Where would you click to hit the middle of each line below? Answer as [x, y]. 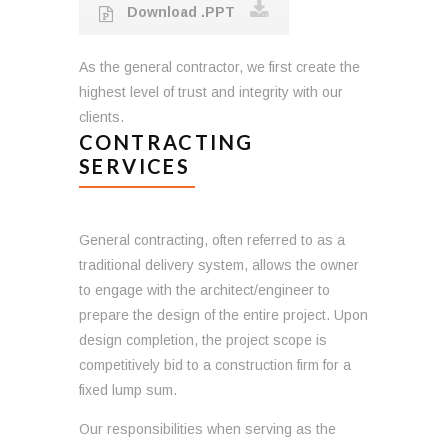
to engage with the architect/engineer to [204, 289]
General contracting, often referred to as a [212, 239]
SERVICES [135, 165]
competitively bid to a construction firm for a [215, 364]
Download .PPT [179, 12]
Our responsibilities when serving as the [207, 428]
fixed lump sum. [128, 389]
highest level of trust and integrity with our [211, 91]
